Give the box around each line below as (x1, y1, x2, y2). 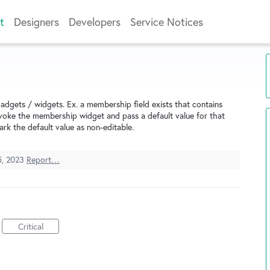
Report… (27, 154, 60, 165)
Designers (14, 14, 59, 29)
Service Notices (130, 14, 203, 29)
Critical (17, 221, 43, 232)
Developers (69, 14, 121, 29)
